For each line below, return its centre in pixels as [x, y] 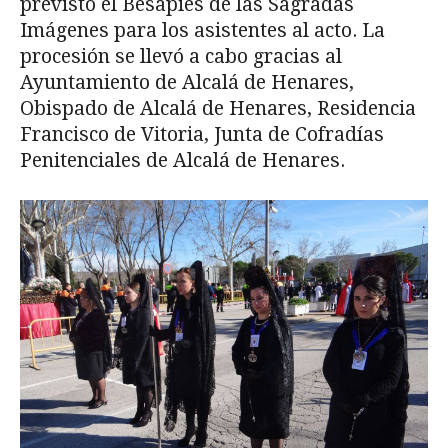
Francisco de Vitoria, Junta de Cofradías [202, 135]
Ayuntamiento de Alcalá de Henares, [187, 83]
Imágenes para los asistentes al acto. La [202, 31]
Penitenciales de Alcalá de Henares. [182, 161]
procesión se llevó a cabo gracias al [181, 57]
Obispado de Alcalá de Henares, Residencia [218, 109]
